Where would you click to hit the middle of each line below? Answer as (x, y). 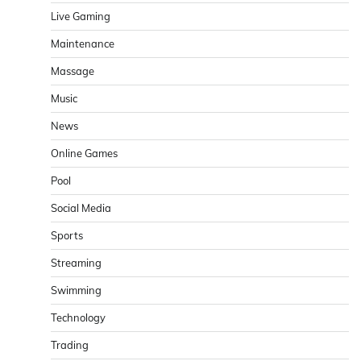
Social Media (81, 208)
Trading (70, 345)
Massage (73, 71)
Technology (78, 318)
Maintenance (83, 44)
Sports (67, 236)
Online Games (84, 154)
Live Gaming (81, 17)
